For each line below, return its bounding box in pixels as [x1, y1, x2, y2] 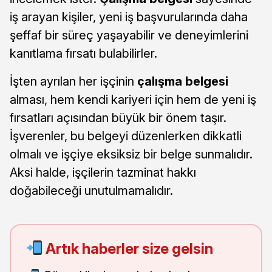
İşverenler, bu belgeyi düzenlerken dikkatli [10, 128, 242, 143]
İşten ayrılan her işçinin [10, 73, 137, 89]
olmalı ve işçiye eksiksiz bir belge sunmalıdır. [10, 146, 253, 161]
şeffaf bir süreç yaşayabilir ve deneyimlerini [10, 27, 248, 42]
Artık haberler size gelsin [42, 239, 214, 257]
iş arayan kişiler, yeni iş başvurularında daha [10, 9, 248, 24]
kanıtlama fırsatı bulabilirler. [10, 46, 157, 61]
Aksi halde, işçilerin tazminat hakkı [10, 165, 196, 180]
